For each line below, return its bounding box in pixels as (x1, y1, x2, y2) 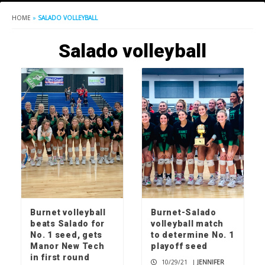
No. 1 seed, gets (30, 230, 102, 240)
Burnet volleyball (30, 208, 106, 218)
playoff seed (151, 241, 208, 251)
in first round (30, 253, 90, 263)
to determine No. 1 (151, 230, 234, 240)
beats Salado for (30, 219, 105, 229)
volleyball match (151, 219, 224, 229)
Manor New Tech (30, 241, 105, 251)
